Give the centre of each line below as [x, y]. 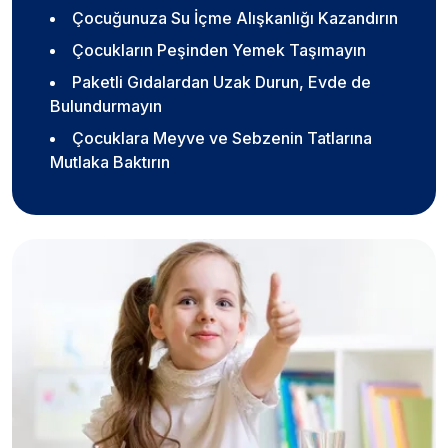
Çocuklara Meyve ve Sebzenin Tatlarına [222, 138]
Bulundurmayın [106, 106]
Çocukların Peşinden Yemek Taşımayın [219, 50]
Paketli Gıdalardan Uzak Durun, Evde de [221, 82]
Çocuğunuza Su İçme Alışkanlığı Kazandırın [235, 18]
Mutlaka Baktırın [110, 162]
